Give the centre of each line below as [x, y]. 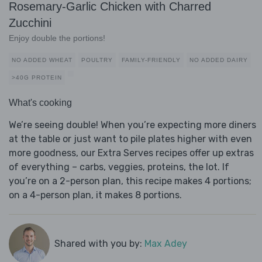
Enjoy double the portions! [57, 38]
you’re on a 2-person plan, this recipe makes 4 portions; [130, 181]
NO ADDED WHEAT [42, 60]
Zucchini [30, 23]
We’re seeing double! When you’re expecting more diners [132, 125]
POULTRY [97, 60]
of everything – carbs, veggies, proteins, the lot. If [119, 167]
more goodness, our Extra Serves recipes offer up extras [131, 153]
